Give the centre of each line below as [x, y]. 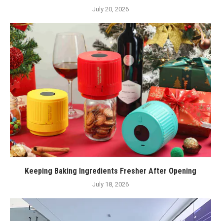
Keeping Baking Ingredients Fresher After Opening [110, 171]
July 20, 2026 [110, 9]
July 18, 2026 [110, 184]
